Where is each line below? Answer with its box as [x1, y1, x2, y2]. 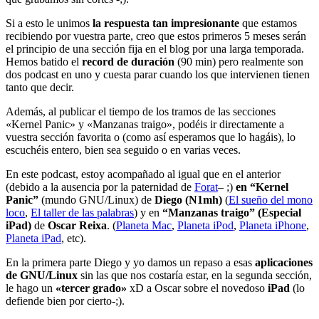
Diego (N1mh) [155, 194, 222, 206]
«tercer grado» [56, 282, 127, 295]
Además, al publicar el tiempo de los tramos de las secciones [6, 105, 276, 118]
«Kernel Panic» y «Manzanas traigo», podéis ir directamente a [6, 118, 284, 131]
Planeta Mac [116, 219, 172, 232]
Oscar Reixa [48, 219, 107, 232]
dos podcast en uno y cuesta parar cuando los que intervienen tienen [6, 68, 310, 81]
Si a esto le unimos [6, 17, 93, 30]
